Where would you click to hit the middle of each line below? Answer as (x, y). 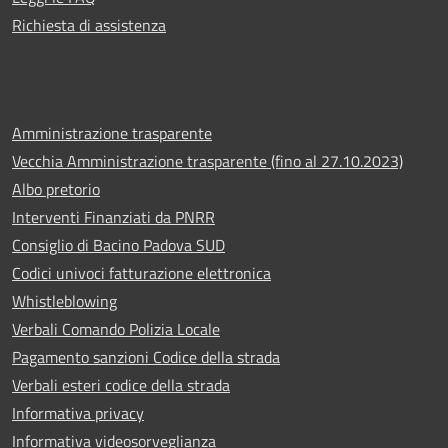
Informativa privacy (78, 413)
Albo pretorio (56, 189)
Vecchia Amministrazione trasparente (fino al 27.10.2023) (207, 161)
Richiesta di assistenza (89, 25)
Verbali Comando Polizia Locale (116, 329)
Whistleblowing (64, 301)
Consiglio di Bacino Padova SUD (118, 245)
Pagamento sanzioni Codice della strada (146, 357)
